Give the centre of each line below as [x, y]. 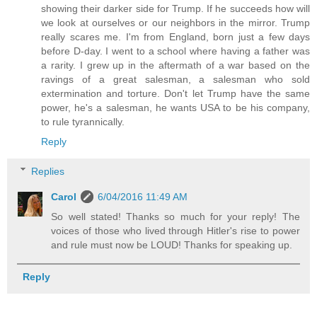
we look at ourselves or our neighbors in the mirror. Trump [175, 22]
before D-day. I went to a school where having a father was [175, 51]
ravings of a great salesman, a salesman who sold [175, 79]
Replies [48, 171]
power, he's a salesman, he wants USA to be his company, [175, 107]
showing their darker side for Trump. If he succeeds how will [175, 8]
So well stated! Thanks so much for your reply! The [175, 216]
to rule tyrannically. [83, 121]
